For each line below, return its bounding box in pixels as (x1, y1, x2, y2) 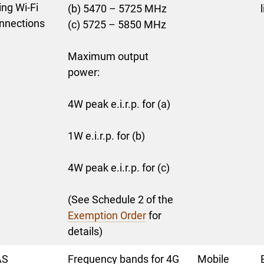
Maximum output (68, 50, 148, 62)
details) (68, 225, 103, 237)
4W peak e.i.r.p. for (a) (68, 98, 170, 110)
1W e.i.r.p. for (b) (68, 130, 145, 142)
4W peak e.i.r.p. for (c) (68, 161, 170, 174)
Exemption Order (68, 209, 146, 222)
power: (68, 66, 100, 78)
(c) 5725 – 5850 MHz (68, 18, 166, 31)
